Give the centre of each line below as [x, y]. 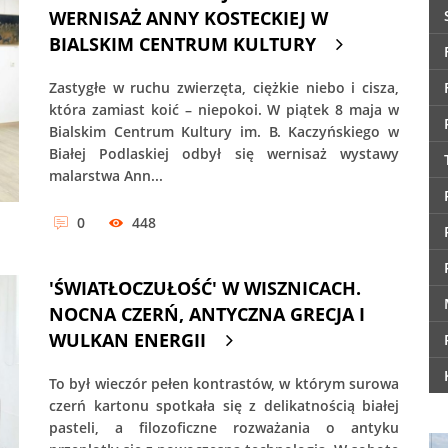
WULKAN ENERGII [127, 340]
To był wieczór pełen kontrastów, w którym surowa [224, 384]
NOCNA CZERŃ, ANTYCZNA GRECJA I [207, 314]
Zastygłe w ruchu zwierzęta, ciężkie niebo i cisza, [224, 87]
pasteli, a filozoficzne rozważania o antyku [224, 428]
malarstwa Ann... [106, 175]
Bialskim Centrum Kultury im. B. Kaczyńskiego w [224, 131]
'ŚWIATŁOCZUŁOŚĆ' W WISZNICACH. [205, 288]
